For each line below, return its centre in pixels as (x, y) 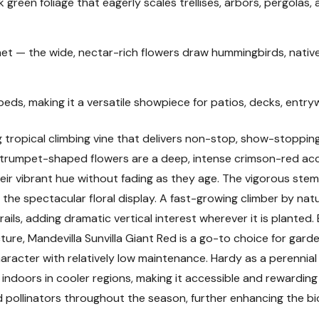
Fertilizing (231, 275)
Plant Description (251, 36)
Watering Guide (246, 235)
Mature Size (236, 76)
